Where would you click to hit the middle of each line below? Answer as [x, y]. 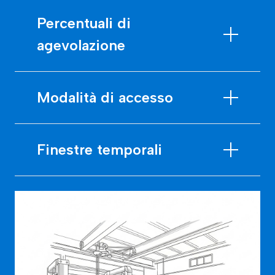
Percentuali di [84, 23]
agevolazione [81, 45]
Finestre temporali [99, 149]
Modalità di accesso [105, 97]
